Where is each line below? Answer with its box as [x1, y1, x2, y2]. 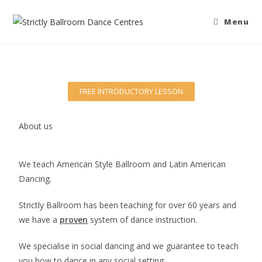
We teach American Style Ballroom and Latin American [19, 158, 226, 170]
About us [19, 120, 53, 132]
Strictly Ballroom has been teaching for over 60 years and [19, 199, 237, 211]
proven [60, 214, 88, 225]
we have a [19, 214, 60, 225]
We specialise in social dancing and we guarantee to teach [19, 240, 239, 251]
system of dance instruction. [88, 214, 198, 225]
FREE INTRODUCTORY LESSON [79, 86, 183, 96]
